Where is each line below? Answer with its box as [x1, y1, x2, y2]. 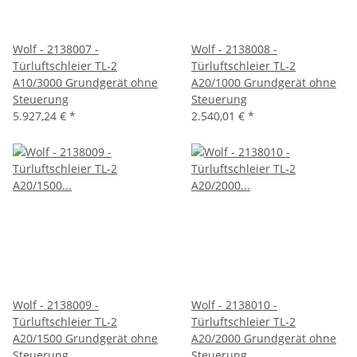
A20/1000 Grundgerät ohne [191, 74, 336, 90]
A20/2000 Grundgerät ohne [191, 330, 336, 346]
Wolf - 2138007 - [13, 41, 99, 57]
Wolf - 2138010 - [191, 296, 277, 312]
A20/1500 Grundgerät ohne [13, 330, 158, 346]
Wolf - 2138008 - [191, 41, 277, 57]
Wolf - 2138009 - [13, 296, 99, 312]
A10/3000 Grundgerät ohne [13, 74, 158, 90]
